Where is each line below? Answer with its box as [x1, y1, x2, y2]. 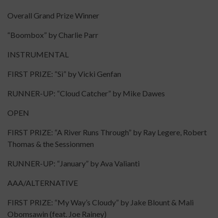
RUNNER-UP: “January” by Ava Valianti [7, 159, 140, 168]
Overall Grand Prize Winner [7, 11, 99, 20]
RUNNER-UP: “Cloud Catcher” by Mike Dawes [7, 89, 165, 98]
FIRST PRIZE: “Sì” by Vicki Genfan [7, 69, 127, 79]
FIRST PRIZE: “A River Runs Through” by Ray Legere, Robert [7, 127, 207, 137]
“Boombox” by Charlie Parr [7, 30, 101, 40]
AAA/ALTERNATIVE [7, 178, 82, 188]
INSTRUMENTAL [7, 50, 73, 59]
